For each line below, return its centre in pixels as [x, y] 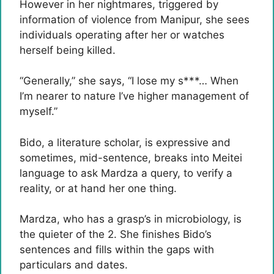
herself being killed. [68, 50]
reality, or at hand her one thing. [98, 188]
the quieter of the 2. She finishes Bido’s [116, 234]
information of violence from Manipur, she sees [135, 19]
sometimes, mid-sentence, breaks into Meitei [131, 157]
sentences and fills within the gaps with [117, 250]
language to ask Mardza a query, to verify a [126, 173]
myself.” [39, 111]
